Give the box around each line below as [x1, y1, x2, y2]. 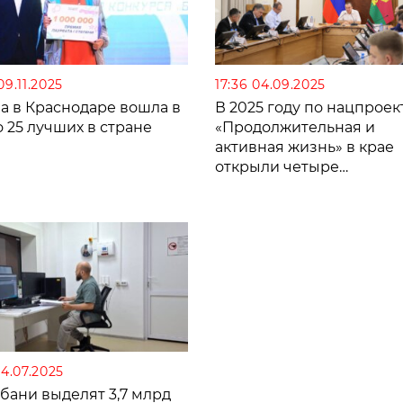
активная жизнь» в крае [215, 139, 394, 157]
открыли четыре [215, 158, 339, 176]
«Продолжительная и [215, 119, 375, 137]
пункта [215, 198, 266, 216]
